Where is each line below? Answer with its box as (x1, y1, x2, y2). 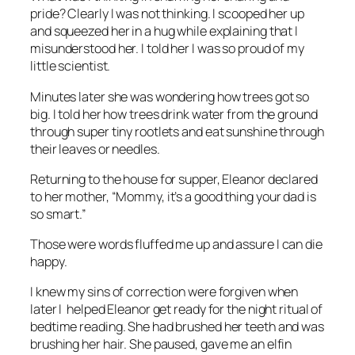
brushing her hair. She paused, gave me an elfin (30, 335, 292, 353)
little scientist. (30, 57, 111, 75)
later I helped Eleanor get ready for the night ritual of (30, 300, 323, 319)
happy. (30, 253, 67, 271)
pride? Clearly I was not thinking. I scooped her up (30, 5, 304, 23)
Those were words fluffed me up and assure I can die (30, 235, 323, 254)
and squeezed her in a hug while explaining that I (30, 22, 299, 40)
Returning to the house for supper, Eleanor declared (30, 170, 318, 188)
